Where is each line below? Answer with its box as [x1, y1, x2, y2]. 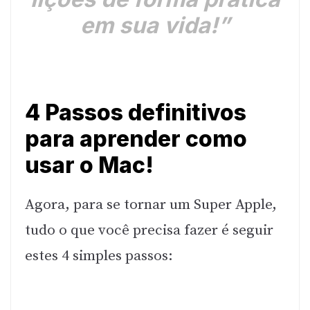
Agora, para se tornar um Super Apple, [25, 196, 277, 215]
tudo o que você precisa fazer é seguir [25, 221, 273, 240]
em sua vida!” [80, 11, 230, 39]
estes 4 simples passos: [25, 247, 173, 266]
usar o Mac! [25, 152, 154, 179]
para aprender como [25, 125, 247, 153]
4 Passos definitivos [25, 99, 246, 127]
